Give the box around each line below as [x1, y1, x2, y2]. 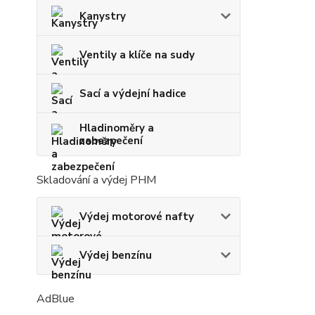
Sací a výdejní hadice [79, 86, 186, 101]
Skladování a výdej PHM [37, 172, 156, 188]
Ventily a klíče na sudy [79, 48, 195, 62]
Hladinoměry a [79, 121, 154, 135]
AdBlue [37, 291, 75, 307]
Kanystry [79, 9, 126, 23]
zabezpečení [79, 134, 143, 148]
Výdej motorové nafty [79, 210, 194, 224]
